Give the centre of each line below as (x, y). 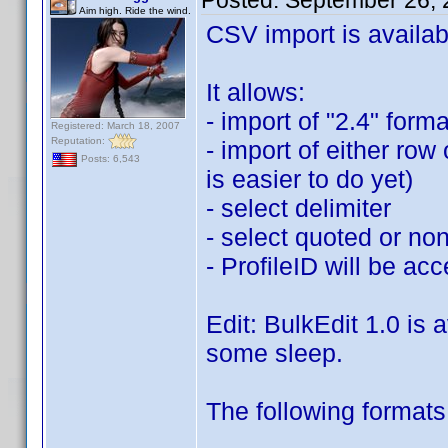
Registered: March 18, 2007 (115, 125)
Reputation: (79, 140)
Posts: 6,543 (109, 159)
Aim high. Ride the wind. (135, 10)
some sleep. (274, 353)
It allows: (255, 92)
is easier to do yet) (309, 179)
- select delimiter (298, 208)
